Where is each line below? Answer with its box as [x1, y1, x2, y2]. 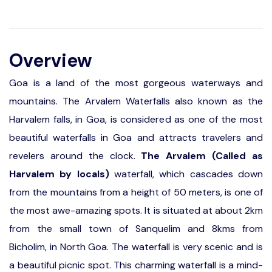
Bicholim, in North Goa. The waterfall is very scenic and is [9, 240, 263, 253]
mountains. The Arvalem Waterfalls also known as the [9, 95, 263, 107]
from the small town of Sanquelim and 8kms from [9, 222, 263, 235]
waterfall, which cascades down [109, 168, 263, 180]
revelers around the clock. [9, 149, 141, 162]
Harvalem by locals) [9, 168, 109, 180]
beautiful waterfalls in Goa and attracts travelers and [9, 131, 263, 144]
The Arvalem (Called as [141, 149, 263, 162]
